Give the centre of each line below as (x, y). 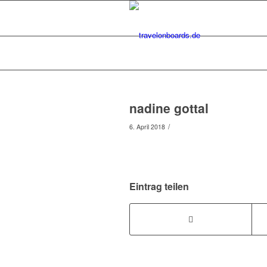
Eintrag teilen (159, 187)
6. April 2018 (147, 127)
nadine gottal (169, 108)
